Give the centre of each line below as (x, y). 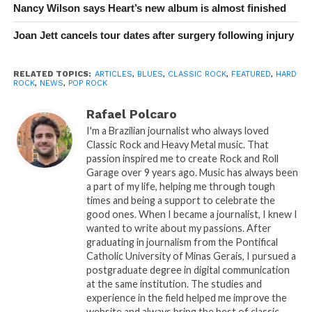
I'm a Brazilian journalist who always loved (177, 131)
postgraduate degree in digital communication (188, 270)
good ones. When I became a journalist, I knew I (192, 214)
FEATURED (251, 75)
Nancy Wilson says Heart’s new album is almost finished (149, 8)
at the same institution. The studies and (174, 284)
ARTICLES (113, 75)
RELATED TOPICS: (52, 75)
